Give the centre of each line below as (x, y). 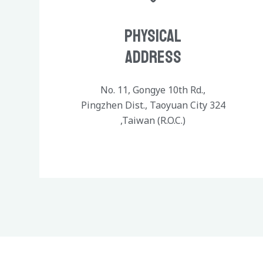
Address (153, 57)
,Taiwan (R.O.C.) (153, 121)
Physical (153, 36)
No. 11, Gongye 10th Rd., (153, 90)
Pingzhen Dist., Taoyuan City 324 (153, 105)
